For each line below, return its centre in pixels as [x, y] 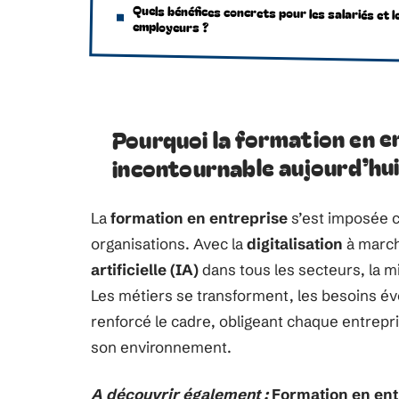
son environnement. [161, 347]
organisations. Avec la [169, 244]
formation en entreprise [199, 218]
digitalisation [295, 244]
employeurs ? [171, 27]
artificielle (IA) [145, 269]
